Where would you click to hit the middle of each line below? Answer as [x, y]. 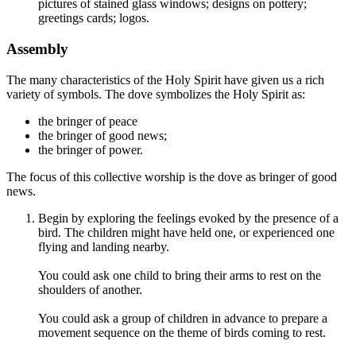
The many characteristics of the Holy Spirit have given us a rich [165, 79]
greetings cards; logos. [94, 18]
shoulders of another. [90, 289]
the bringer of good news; [103, 135]
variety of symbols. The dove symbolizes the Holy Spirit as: [156, 94]
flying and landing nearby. [104, 246]
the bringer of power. [91, 149]
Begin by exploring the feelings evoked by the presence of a [188, 218]
